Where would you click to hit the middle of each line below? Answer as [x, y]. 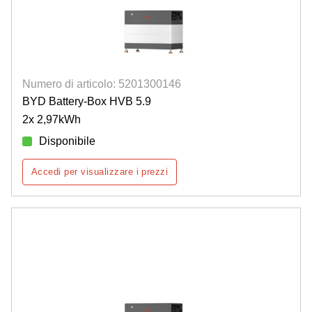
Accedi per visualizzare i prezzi [100, 172]
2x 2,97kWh [52, 120]
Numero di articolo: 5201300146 [102, 84]
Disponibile [67, 141]
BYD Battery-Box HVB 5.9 [87, 102]
